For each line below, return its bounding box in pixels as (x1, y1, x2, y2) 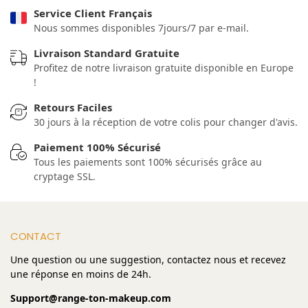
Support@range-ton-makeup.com (10, 291, 171, 305)
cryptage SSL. (34, 170, 96, 184)
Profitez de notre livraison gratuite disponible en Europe (34, 61, 294, 75)
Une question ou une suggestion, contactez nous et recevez (10, 253, 286, 267)
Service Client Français (34, 6, 152, 21)
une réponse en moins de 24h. (10, 267, 151, 281)
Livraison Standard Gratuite (34, 46, 179, 60)
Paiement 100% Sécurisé (34, 140, 161, 155)
